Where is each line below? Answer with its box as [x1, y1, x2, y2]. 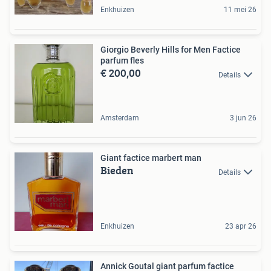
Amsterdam [100, 114, 139, 123]
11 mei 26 [224, 5, 256, 15]
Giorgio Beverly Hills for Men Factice [100, 45, 241, 55]
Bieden [100, 162, 134, 179]
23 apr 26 [225, 222, 256, 231]
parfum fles [100, 56, 144, 66]
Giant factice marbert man [100, 153, 201, 163]
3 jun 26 [230, 114, 256, 123]
